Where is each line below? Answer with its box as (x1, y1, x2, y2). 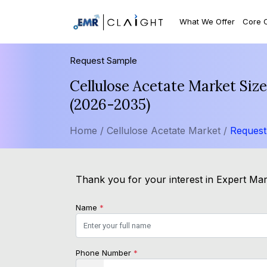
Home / (70, 125, 104, 137)
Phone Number (76, 248, 133, 258)
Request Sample (70, 55, 137, 67)
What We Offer (179, 16, 235, 26)
